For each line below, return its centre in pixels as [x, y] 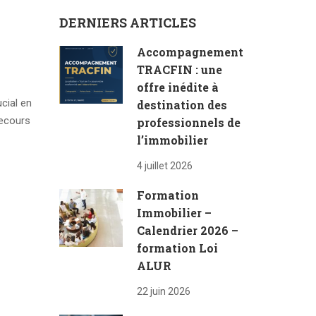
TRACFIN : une [179, 69]
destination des [182, 105]
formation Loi [177, 248]
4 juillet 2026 [164, 166]
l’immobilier [172, 140]
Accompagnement [190, 52]
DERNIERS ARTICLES [127, 23]
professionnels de [188, 122]
